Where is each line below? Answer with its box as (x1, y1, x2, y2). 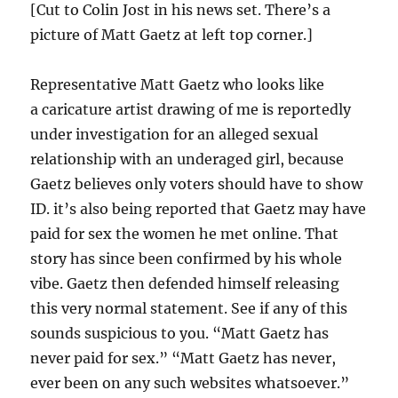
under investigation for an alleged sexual (30, 125, 319, 143)
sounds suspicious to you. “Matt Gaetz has (30, 324, 330, 342)
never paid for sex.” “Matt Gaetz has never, (30, 349, 337, 367)
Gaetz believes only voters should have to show (30, 175, 363, 193)
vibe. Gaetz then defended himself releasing (30, 275, 340, 292)
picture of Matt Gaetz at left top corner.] (30, 26, 314, 44)
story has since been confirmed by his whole (30, 250, 343, 267)
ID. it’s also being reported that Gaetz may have (30, 200, 367, 218)
